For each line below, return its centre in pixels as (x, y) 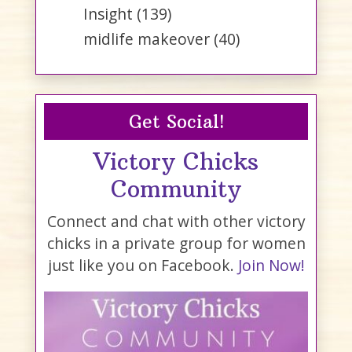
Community (176, 189)
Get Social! (176, 122)
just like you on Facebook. (143, 265)
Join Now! (271, 265)
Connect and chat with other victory (176, 221)
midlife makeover (147, 39)
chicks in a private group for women (176, 243)
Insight (108, 14)
